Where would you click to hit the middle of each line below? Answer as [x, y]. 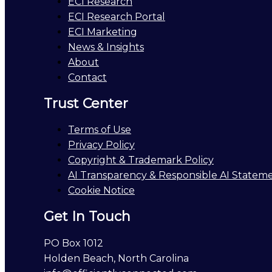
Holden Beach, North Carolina [116, 258]
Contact [87, 77]
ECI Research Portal [117, 16]
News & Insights [106, 47]
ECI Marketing [103, 32]
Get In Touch [87, 217]
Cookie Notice [101, 191]
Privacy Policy [101, 145]
